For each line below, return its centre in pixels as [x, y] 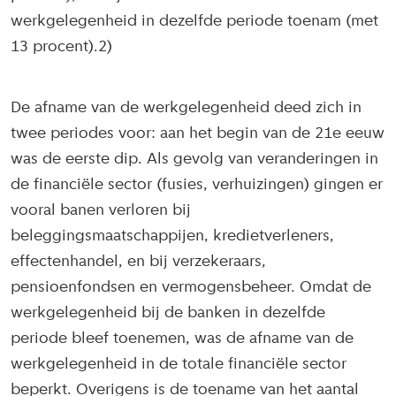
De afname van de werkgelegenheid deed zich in [186, 109]
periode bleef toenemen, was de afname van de [182, 339]
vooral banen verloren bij [101, 211]
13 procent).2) [61, 48]
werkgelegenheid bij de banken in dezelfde [168, 314]
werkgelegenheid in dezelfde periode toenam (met [194, 22]
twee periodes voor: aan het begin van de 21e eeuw [198, 134]
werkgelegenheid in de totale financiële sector [179, 365]
